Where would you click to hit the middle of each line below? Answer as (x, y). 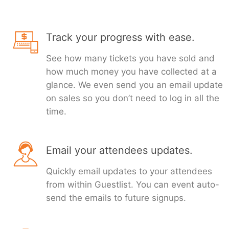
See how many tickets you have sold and (130, 59)
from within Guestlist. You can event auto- (133, 185)
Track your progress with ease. (120, 38)
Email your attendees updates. (119, 151)
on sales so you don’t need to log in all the (133, 98)
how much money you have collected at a (131, 72)
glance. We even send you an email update (134, 85)
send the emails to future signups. (116, 198)
